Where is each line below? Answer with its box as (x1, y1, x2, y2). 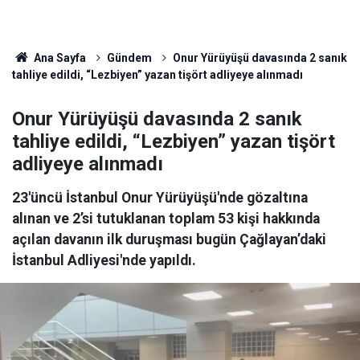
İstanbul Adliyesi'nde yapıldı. (12, 252, 196, 268)
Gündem (106, 51, 152, 64)
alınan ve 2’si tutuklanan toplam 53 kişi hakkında (12, 211, 320, 227)
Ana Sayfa (31, 51, 86, 64)
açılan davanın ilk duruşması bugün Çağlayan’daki (12, 231, 326, 247)
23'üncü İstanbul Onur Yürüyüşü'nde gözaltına (12, 190, 308, 206)
